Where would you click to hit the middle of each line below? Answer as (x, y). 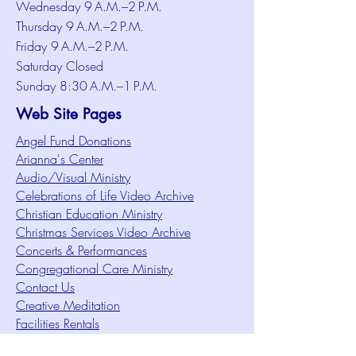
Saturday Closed (60, 66)
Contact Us (45, 287)
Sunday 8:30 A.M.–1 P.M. (87, 86)
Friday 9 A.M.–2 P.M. (72, 46)
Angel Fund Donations (74, 141)
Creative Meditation (68, 305)
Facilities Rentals (58, 323)
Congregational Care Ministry (94, 269)
